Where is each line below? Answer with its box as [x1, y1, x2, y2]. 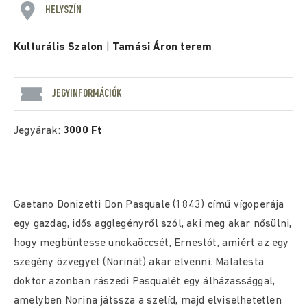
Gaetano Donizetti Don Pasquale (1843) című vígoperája [14, 199, 284, 210]
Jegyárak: [14, 125, 63, 136]
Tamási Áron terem [112, 42, 212, 53]
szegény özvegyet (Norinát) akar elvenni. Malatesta [14, 257, 265, 268]
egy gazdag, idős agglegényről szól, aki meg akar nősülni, [14, 219, 292, 230]
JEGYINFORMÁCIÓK [52, 88, 122, 99]
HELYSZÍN [45, 4, 82, 16]
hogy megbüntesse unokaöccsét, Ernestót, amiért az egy [14, 238, 289, 249]
